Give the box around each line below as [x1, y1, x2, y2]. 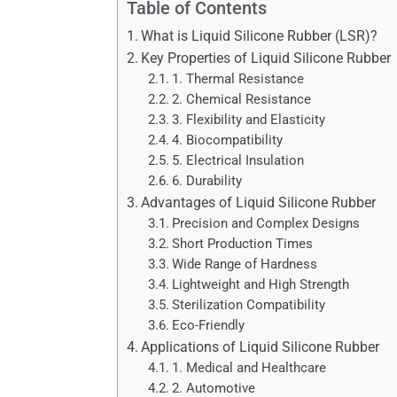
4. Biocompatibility [172, 132, 284, 148]
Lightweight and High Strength [172, 276, 350, 292]
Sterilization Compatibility [172, 297, 326, 313]
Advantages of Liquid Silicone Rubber [141, 193, 377, 211]
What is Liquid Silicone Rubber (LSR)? [141, 27, 378, 44]
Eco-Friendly [172, 317, 245, 333]
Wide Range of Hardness [172, 256, 318, 272]
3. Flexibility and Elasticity [172, 112, 326, 128]
